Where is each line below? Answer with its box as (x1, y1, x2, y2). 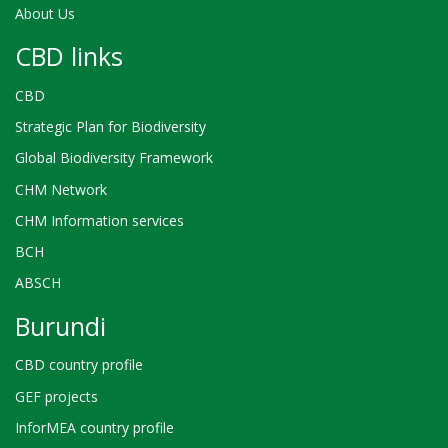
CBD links (15, 39, 123, 74)
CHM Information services (15, 210, 184, 230)
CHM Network (15, 179, 107, 199)
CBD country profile (15, 355, 143, 375)
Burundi (15, 308, 106, 343)
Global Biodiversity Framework (15, 148, 213, 168)
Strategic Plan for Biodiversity (15, 117, 206, 137)
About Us (15, 3, 75, 23)
